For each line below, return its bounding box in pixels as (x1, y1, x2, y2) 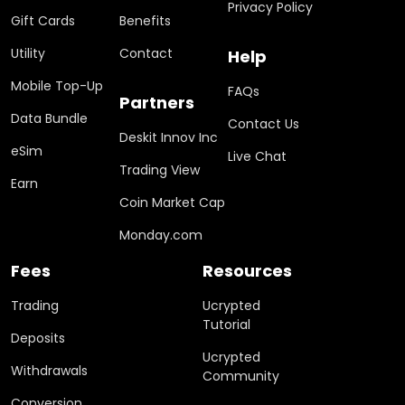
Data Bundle (11, 108, 88, 127)
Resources (202, 259, 292, 282)
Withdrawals (11, 361, 88, 380)
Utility (11, 43, 45, 62)
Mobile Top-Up (11, 76, 103, 95)
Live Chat (228, 146, 287, 165)
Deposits (11, 328, 65, 347)
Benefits (119, 11, 171, 30)
